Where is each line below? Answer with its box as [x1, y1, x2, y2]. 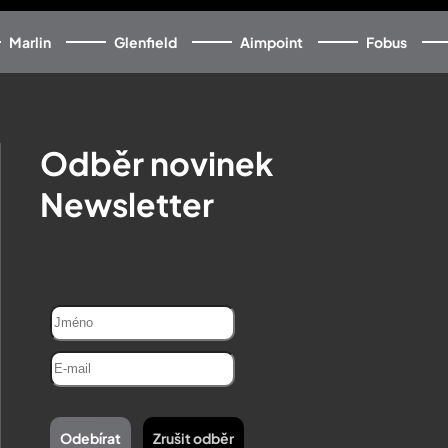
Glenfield [113, 32, 177, 51]
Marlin [8, 32, 51, 51]
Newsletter [40, 183, 214, 224]
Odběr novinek [40, 142, 273, 183]
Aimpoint [239, 32, 303, 51]
